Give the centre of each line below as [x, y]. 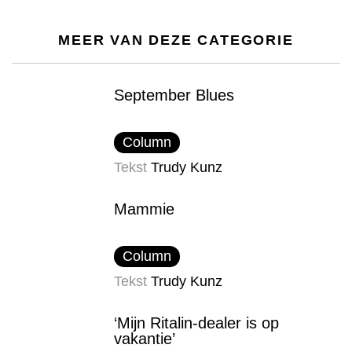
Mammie [144, 209]
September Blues [174, 95]
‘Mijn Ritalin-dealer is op [196, 323]
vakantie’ [145, 338]
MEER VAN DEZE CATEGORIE [176, 40]
